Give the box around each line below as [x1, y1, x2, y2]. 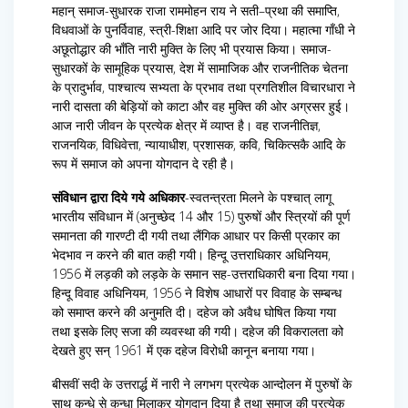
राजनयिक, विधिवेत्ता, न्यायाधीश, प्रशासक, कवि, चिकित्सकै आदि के [52, 136, 345, 154]
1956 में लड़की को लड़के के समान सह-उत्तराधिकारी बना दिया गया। [52, 265, 356, 283]
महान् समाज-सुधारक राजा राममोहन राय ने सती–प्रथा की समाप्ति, [52, 2, 340, 20]
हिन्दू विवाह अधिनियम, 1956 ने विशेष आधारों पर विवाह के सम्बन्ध [52, 284, 342, 302]
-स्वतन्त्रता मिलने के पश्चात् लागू [185, 189, 331, 207]
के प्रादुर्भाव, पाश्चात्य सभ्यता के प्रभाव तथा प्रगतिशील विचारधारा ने [52, 78, 355, 97]
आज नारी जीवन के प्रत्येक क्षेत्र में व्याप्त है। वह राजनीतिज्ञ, [52, 117, 321, 135]
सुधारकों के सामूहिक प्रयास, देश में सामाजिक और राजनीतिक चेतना [52, 59, 348, 77]
